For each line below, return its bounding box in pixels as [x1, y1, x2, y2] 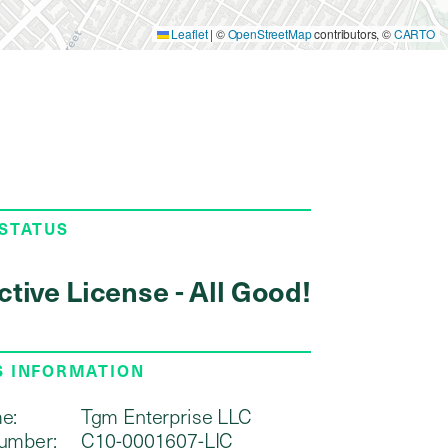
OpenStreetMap [227, 25, 312, 42]
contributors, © [311, 25, 394, 42]
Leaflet [168, 25, 208, 42]
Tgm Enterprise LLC [80, 402, 252, 430]
